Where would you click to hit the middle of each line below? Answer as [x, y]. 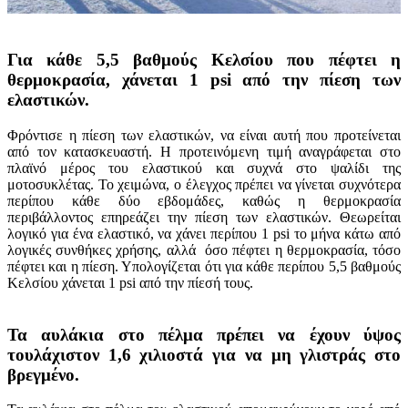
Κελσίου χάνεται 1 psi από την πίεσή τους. [130, 282]
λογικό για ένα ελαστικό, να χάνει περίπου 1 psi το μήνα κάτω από [204, 233]
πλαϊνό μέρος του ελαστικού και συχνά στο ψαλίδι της [204, 168]
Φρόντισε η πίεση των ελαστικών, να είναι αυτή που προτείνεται [204, 135]
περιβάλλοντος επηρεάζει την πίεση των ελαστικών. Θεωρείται [204, 217]
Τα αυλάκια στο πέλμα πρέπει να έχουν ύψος [204, 334]
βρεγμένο [41, 374]
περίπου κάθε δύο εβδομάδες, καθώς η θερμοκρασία [204, 200]
